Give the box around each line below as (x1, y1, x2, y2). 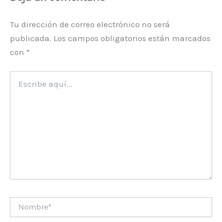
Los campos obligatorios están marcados (54, 33, 211, 43)
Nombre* (9, 197, 39, 206)
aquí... (9, 81, 27, 90)
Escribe (9, 71, 34, 80)
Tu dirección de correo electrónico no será (10, 19, 170, 29)
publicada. (10, 33, 52, 43)
